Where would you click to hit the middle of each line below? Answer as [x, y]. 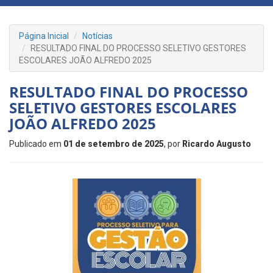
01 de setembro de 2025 [114, 144]
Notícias [97, 36]
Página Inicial [44, 36]
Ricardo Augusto [217, 144]
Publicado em [36, 144]
